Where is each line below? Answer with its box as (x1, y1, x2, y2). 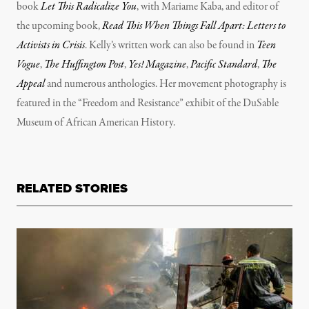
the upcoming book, (17, 19, 100, 34)
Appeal (17, 77, 45, 92)
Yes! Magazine (128, 57, 186, 73)
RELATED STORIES (17, 179, 128, 198)
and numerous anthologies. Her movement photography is (45, 77, 286, 92)
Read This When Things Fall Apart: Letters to (102, 19, 286, 34)
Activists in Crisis (17, 38, 85, 54)
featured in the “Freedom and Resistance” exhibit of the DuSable (17, 96, 279, 112)
